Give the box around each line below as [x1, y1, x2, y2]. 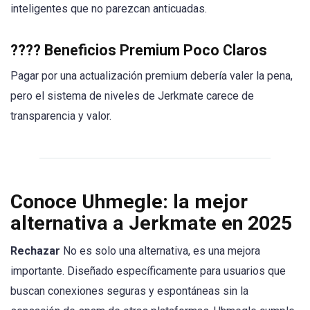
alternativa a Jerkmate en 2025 [10, 211, 292, 235]
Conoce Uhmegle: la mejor [10, 190, 248, 213]
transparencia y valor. [10, 109, 111, 123]
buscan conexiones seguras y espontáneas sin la [10, 284, 248, 298]
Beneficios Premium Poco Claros [44, 42, 267, 60]
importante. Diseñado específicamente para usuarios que [10, 264, 286, 277]
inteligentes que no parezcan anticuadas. [10, 1, 207, 15]
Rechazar [10, 244, 60, 257]
